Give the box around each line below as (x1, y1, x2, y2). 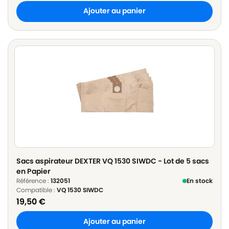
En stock (187, 176, 213, 185)
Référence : (16, 176, 51, 185)
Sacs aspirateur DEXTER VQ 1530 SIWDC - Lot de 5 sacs (16, 155, 209, 166)
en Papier (16, 166, 51, 176)
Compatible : (16, 185, 57, 194)
